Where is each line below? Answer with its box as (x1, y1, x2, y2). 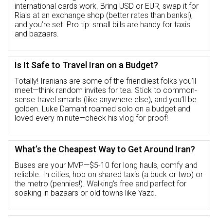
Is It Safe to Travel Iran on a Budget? (15, 59, 158, 70)
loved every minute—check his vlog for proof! (15, 113, 168, 123)
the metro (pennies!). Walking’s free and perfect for (15, 179, 186, 188)
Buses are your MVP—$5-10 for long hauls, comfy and (15, 160, 198, 170)
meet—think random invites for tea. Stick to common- (15, 85, 197, 95)
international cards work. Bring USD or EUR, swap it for (15, 1, 199, 11)
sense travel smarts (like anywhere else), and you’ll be (15, 94, 197, 104)
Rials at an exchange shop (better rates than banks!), (15, 10, 193, 20)
